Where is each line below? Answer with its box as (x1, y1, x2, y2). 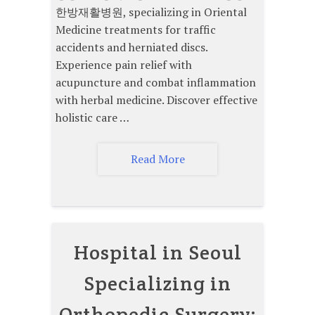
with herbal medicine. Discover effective (56, 91, 257, 108)
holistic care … (56, 109, 129, 125)
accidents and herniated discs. (56, 39, 207, 55)
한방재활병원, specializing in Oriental (56, 4, 247, 20)
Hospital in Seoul (73, 239, 242, 265)
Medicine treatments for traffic (56, 21, 216, 37)
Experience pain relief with (56, 56, 192, 72)
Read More (130, 150, 185, 167)
